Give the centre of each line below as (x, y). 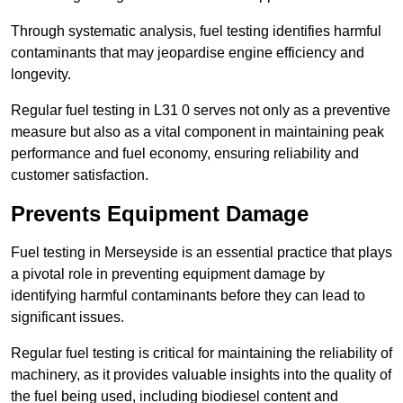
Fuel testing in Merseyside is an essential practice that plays (201, 253)
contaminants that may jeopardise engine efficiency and (188, 53)
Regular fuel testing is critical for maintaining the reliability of (201, 354)
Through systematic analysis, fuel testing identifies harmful (196, 31)
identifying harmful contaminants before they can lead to (188, 296)
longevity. (41, 75)
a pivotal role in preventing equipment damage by (168, 274)
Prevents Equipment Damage (160, 214)
